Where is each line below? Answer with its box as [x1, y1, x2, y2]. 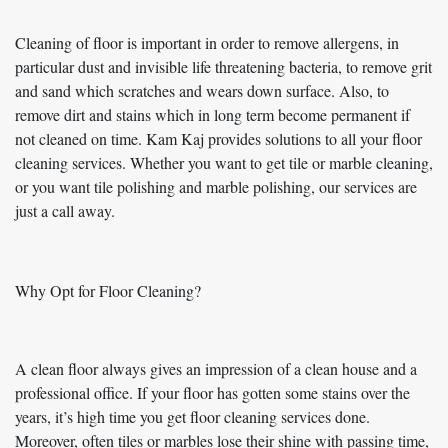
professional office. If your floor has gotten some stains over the [15, 382, 410, 404]
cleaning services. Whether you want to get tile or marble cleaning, [15, 152, 433, 174]
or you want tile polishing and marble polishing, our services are [15, 176, 417, 198]
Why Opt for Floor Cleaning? [15, 280, 201, 302]
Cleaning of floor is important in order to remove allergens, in [15, 32, 399, 54]
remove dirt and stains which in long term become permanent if [15, 104, 410, 126]
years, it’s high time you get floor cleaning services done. [15, 406, 370, 428]
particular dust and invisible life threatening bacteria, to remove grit [15, 56, 432, 78]
